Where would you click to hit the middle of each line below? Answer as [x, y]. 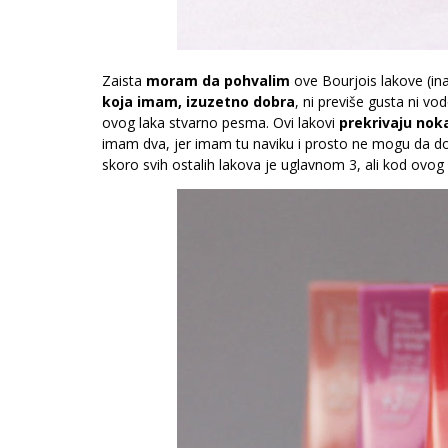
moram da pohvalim [218, 80]
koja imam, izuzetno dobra [198, 101]
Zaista [124, 80]
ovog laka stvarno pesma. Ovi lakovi [220, 122]
